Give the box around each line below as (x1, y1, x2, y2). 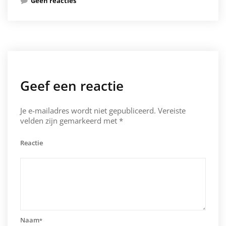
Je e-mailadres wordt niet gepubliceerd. (20, 105, 156, 116)
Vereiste (158, 105, 186, 116)
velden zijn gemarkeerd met (20, 116, 119, 126)
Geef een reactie (20, 77, 124, 95)
